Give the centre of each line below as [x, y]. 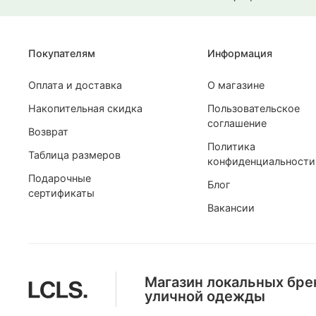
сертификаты [61, 193]
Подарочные [60, 178]
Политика [231, 146]
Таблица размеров [74, 155]
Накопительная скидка [85, 108]
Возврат [48, 132]
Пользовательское [253, 108]
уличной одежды [205, 296]
